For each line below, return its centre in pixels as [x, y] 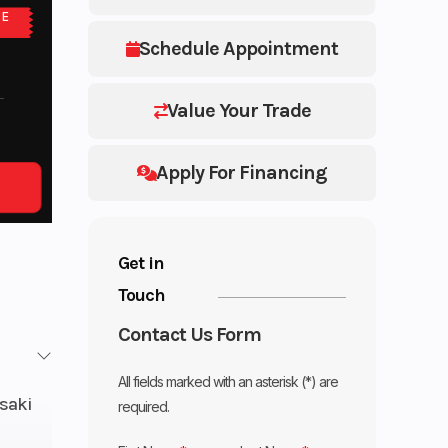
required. [144, 406]
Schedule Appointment [239, 48]
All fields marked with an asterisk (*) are [228, 381]
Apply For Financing [242, 172]
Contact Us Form [190, 334]
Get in [141, 262]
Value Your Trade [238, 110]
